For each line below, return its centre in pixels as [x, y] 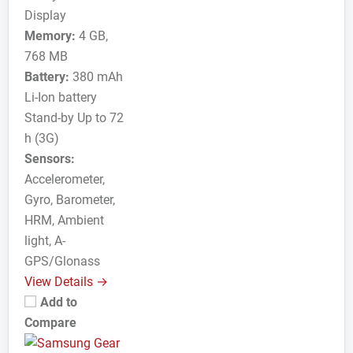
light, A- [45, 240]
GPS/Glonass [62, 261]
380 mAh [96, 76]
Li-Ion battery [61, 97]
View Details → [66, 281]
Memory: [50, 35]
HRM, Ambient [64, 220]
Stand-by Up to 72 [74, 117]
